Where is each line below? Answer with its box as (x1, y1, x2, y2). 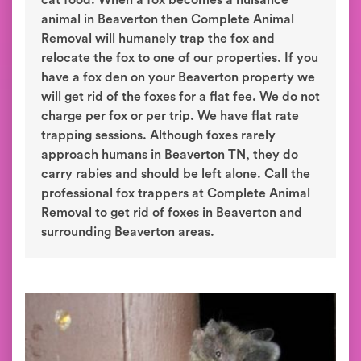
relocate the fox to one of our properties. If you (41, 52, 318, 64)
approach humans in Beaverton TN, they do (41, 148, 298, 161)
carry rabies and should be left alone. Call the (41, 168, 310, 180)
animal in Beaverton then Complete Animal (41, 13, 294, 26)
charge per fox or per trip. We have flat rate (41, 110, 299, 122)
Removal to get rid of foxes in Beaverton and (41, 206, 302, 219)
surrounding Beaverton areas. (41, 226, 214, 239)
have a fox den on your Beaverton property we (41, 71, 315, 84)
